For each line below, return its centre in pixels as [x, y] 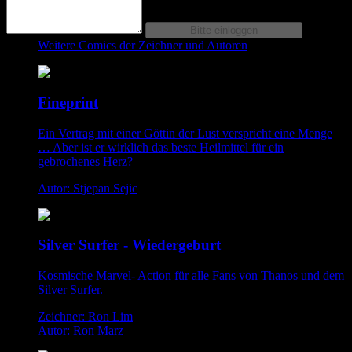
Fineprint [68, 102]
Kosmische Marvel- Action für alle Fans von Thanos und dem [191, 275]
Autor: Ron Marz [81, 330]
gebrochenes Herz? [85, 161]
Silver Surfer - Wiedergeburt [129, 245]
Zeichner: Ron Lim [85, 316]
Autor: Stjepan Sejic [88, 188]
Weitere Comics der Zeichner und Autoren [143, 46]
